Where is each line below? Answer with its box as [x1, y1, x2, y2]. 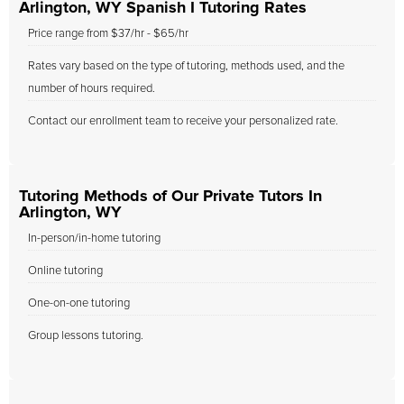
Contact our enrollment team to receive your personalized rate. [28, 115, 338, 127]
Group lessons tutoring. [28, 330, 143, 342]
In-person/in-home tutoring [28, 233, 161, 244]
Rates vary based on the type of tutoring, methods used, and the [28, 60, 344, 72]
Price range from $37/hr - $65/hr [28, 28, 188, 40]
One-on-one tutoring [28, 298, 130, 309]
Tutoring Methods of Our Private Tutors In [19, 188, 322, 205]
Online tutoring [28, 265, 103, 277]
